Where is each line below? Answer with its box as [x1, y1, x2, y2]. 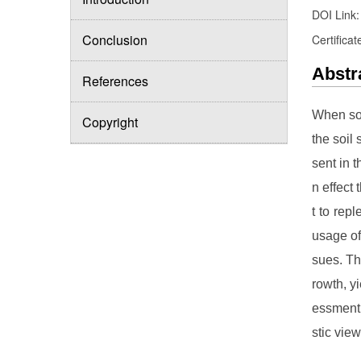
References [82, 72, 148, 90]
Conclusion [82, 31, 147, 49]
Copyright [82, 113, 138, 131]
